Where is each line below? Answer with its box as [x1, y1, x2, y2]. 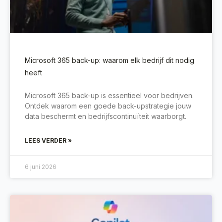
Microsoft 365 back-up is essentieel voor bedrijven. [25, 91, 194, 100]
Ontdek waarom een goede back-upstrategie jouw [25, 101, 191, 110]
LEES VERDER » [25, 136, 72, 144]
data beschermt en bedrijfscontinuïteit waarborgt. [25, 111, 186, 120]
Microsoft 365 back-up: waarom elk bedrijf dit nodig [25, 55, 194, 64]
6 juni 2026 [25, 163, 56, 170]
